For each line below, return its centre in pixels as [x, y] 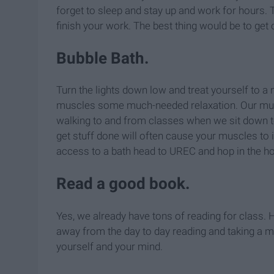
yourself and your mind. [109, 246]
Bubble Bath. [103, 58]
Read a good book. [123, 184]
